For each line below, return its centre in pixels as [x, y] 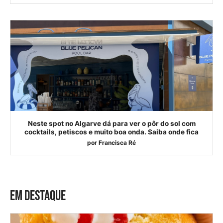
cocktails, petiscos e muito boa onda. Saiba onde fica [111, 132]
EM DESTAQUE [38, 196]
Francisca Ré [117, 142]
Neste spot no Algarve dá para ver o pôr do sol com [111, 123]
